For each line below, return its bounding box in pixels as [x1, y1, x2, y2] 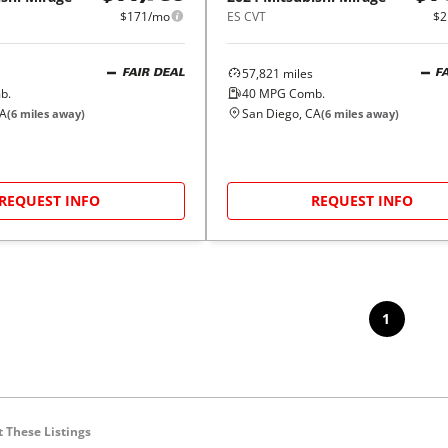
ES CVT [226, 7, 266, 25]
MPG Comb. [255, 84, 325, 102]
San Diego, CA [241, 104, 321, 122]
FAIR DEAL [121, 68, 185, 80]
